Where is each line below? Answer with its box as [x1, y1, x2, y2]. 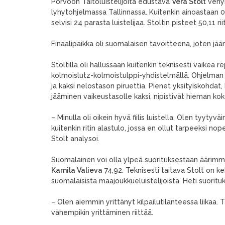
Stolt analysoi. [51, 135, 99, 143]
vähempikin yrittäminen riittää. [51, 208, 153, 216]
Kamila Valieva [51, 166, 102, 174]
